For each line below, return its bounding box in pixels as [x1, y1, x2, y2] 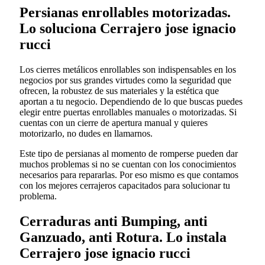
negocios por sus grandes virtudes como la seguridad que [20, 75, 231, 86]
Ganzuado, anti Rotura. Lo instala [20, 230, 227, 245]
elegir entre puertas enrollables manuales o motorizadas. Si [20, 107, 237, 118]
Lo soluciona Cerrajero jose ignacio [20, 21, 236, 37]
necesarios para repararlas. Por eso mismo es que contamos [20, 170, 238, 180]
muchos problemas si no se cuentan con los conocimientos [20, 159, 236, 170]
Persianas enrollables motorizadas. [20, 5, 231, 21]
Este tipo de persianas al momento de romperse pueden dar [20, 148, 238, 159]
